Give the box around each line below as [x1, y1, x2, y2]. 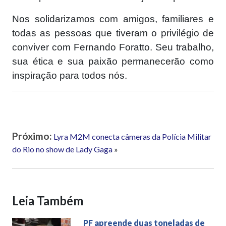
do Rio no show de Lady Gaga [12, 144, 112, 154]
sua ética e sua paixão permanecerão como [12, 56, 214, 67]
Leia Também [12, 193, 83, 208]
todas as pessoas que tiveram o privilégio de [12, 28, 214, 39]
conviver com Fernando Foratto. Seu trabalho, [12, 42, 214, 53]
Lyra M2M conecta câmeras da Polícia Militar [53, 132, 211, 142]
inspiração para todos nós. [12, 70, 127, 81]
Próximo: [12, 130, 52, 142]
